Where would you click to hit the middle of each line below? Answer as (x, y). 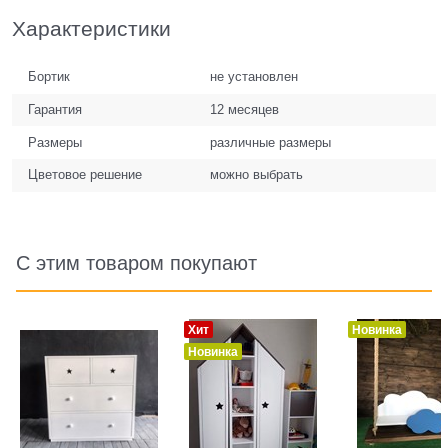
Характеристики (91, 28)
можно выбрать (257, 175)
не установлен (254, 77)
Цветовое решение (85, 175)
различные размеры (271, 142)
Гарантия (55, 109)
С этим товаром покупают (136, 262)
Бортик (49, 77)
